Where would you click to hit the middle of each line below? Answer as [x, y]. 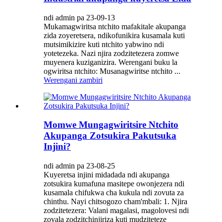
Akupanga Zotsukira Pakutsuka [110, 136]
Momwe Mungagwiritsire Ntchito [111, 125]
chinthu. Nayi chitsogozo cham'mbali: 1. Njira [115, 202]
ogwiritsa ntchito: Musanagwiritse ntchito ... [112, 71]
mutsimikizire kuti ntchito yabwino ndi [104, 44]
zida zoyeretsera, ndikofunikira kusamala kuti [114, 35]
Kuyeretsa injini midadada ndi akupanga [107, 175]
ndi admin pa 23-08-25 [79, 166]
